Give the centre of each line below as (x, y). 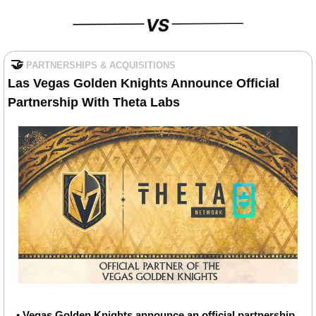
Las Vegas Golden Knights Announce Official (144, 83)
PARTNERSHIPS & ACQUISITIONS (101, 65)
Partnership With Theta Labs (94, 102)
